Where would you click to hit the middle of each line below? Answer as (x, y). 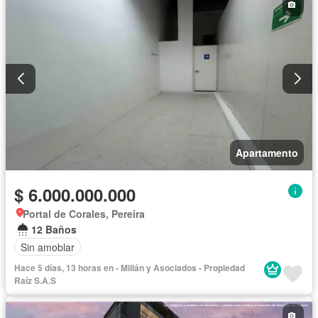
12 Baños (54, 230)
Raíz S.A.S (35, 281)
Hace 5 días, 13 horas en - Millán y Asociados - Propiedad (130, 268)
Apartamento (267, 153)
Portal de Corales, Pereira (84, 214)
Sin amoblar (48, 247)
